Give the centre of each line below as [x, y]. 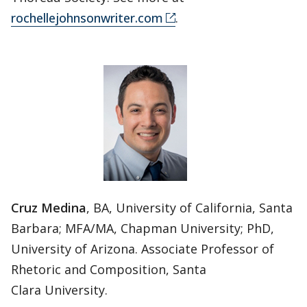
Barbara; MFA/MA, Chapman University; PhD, [143, 228]
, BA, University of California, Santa [189, 207]
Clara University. [59, 290]
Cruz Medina [49, 207]
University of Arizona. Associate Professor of [143, 248]
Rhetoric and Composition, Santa [109, 269]
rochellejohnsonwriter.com [87, 17]
